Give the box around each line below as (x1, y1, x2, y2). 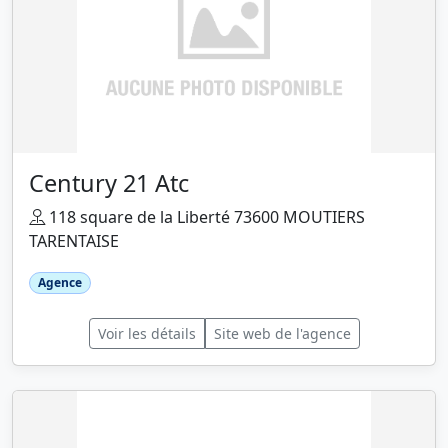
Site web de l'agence (213, 324, 351, 344)
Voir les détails (97, 324, 196, 344)
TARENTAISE (29, 230, 119, 253)
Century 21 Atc (29, 167, 189, 200)
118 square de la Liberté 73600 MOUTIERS (45, 206, 365, 229)
